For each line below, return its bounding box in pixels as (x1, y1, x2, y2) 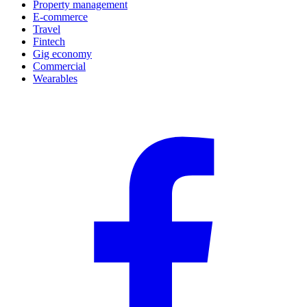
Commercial (33, 60, 86, 72)
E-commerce (33, 10, 88, 23)
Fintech (33, 35, 65, 47)
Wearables (33, 72, 77, 84)
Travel (33, 23, 60, 35)
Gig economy (33, 47, 92, 60)
